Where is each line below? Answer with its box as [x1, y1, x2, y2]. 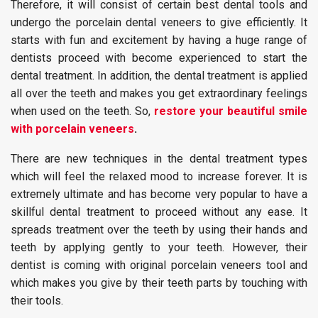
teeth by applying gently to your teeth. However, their [11, 241, 307, 254]
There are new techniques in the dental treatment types [11, 152, 307, 165]
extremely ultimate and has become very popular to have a [11, 187, 307, 201]
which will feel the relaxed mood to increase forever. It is [11, 170, 307, 183]
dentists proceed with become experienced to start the [11, 51, 307, 65]
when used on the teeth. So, [11, 104, 154, 118]
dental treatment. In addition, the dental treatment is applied [11, 69, 307, 82]
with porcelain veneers [11, 122, 134, 136]
